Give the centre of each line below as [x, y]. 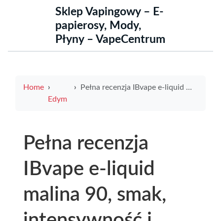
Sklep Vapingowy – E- [110, 12]
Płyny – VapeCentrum [110, 39]
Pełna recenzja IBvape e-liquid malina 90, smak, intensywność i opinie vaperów [133, 87]
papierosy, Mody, [98, 26]
